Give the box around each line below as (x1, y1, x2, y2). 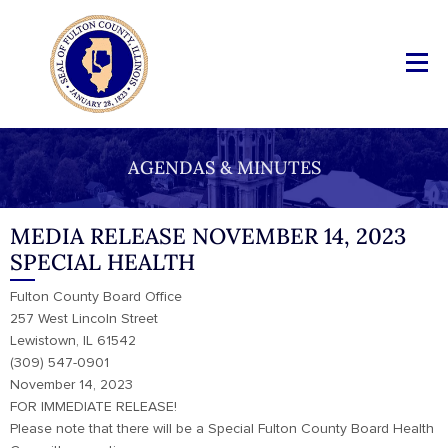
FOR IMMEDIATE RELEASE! (10, 400, 177, 414)
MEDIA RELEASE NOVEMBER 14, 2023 (10, 222, 406, 250)
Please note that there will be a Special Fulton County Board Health (10, 422, 434, 436)
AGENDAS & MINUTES (127, 156, 321, 179)
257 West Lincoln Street (10, 312, 158, 326)
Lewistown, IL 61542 (10, 334, 136, 348)
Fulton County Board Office (10, 290, 182, 304)
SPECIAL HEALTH (10, 248, 195, 276)
